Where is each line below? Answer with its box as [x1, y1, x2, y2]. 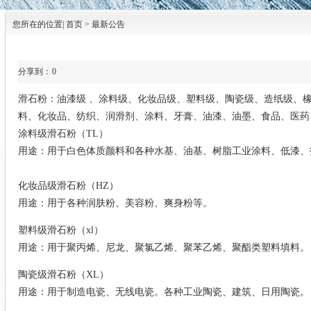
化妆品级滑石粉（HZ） [18, 180, 119, 191]
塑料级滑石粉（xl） [18, 225, 103, 235]
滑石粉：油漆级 [18, 94, 89, 104]
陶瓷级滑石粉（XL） [18, 269, 109, 280]
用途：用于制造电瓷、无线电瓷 [18, 287, 154, 297]
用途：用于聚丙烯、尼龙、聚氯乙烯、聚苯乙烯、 [18, 242, 232, 253]
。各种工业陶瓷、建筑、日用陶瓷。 [154, 287, 310, 297]
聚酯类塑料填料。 [232, 242, 310, 253]
